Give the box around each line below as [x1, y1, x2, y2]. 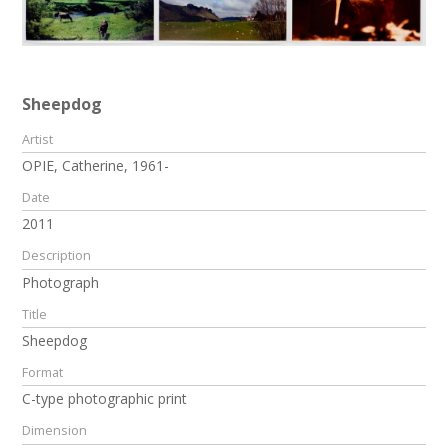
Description [22, 247, 92, 265]
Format [22, 364, 64, 382]
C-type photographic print [22, 389, 188, 409]
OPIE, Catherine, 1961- [22, 156, 170, 176]
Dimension [22, 422, 88, 440]
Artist [22, 130, 54, 148]
